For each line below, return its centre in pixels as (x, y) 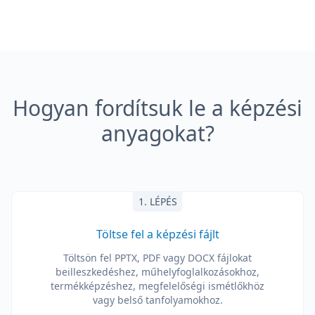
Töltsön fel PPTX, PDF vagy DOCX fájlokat (157, 258)
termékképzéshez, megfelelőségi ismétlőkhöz (157, 286)
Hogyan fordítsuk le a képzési (157, 108)
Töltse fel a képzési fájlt (157, 234)
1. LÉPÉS (157, 201)
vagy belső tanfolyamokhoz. (157, 300)
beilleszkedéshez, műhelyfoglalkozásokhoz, (157, 272)
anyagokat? (157, 133)
